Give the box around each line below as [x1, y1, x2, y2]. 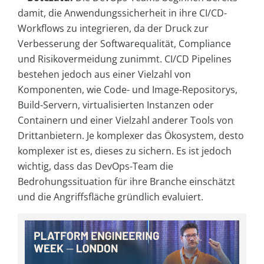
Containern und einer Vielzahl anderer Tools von [18, 114, 233, 127]
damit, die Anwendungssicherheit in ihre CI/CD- [18, 6, 227, 20]
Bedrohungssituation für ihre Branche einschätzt [18, 175, 235, 189]
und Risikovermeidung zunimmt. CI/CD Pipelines [18, 52, 232, 66]
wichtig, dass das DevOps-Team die [18, 160, 173, 173]
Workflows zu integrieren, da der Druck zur [18, 22, 209, 35]
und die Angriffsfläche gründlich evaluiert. [18, 190, 203, 204]
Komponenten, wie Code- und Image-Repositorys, [18, 83, 237, 97]
